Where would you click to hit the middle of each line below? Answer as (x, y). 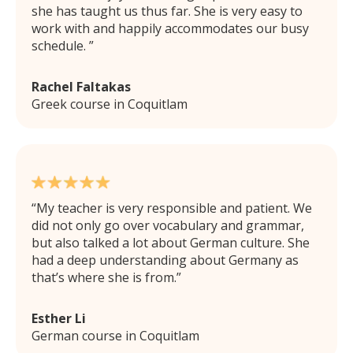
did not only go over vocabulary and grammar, (168, 225)
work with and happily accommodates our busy (170, 28)
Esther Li (59, 318)
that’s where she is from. (104, 277)
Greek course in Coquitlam (110, 104)
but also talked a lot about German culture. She (171, 242)
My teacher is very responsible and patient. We (174, 208)
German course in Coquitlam (115, 335)
